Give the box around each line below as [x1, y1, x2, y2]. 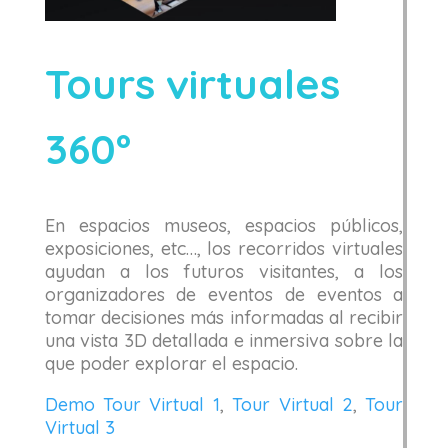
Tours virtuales [44, 57, 340, 109]
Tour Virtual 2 [232, 392, 353, 416]
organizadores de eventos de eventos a [44, 282, 404, 306]
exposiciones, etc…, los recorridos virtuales [44, 236, 404, 260]
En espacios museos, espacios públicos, [44, 213, 404, 237]
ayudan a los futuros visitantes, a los [44, 259, 404, 283]
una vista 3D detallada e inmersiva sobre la [44, 328, 404, 352]
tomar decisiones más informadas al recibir [44, 305, 404, 329]
